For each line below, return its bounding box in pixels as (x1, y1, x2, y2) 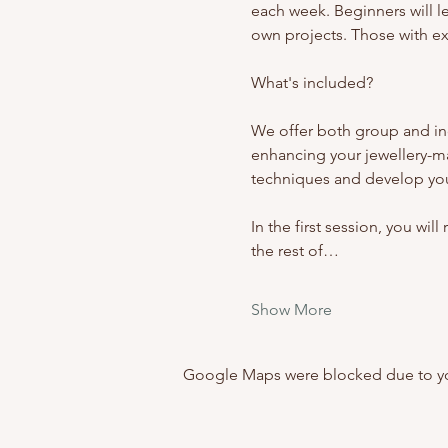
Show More (250, 300, 332, 319)
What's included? (250, 73, 377, 92)
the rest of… (250, 241, 339, 260)
